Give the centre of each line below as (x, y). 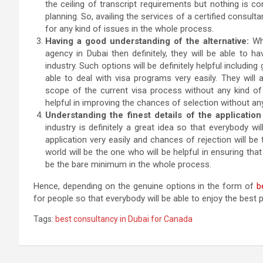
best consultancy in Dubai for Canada (124, 219)
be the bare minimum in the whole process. (128, 164)
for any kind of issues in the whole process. (129, 28)
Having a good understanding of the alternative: (147, 41)
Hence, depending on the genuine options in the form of (145, 186)
